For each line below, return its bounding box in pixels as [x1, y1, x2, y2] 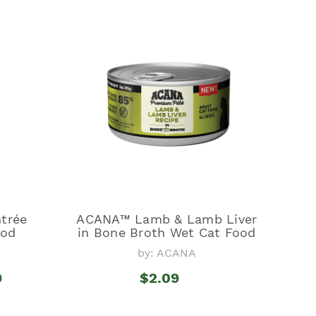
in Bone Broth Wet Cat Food [78, 224, 256, 240]
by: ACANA [137, 245, 196, 260]
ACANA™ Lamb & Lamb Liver [76, 211, 257, 226]
